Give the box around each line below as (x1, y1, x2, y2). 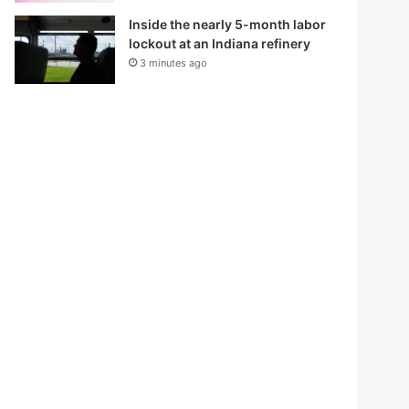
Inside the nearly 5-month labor (129, 16, 326, 32)
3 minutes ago (140, 57, 207, 69)
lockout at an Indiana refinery (129, 36, 310, 51)
